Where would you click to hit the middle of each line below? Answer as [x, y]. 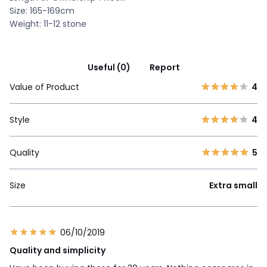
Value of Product [44, 87]
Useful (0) [109, 67]
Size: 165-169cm [42, 10]
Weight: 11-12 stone [48, 24]
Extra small [233, 185]
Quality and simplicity [58, 250]
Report [164, 67]
